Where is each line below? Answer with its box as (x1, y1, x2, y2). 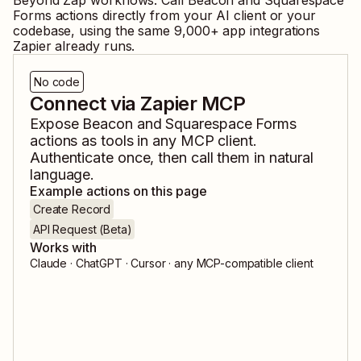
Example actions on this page (30, 183, 207, 200)
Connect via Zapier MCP (30, 92, 246, 116)
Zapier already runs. (13, 38, 135, 55)
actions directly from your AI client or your (55, 7, 317, 24)
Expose (30, 115, 83, 133)
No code (34, 75, 81, 89)
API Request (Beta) (33, 222, 132, 237)
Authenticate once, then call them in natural (30, 149, 314, 167)
